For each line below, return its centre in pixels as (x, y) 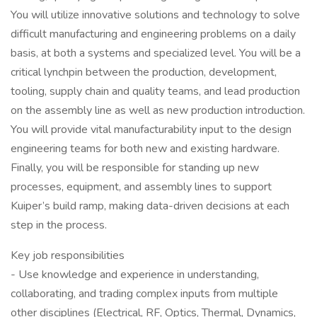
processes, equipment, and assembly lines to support (141, 187)
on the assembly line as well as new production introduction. (158, 110)
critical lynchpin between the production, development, (144, 72)
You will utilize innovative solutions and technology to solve (155, 15)
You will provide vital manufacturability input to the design (151, 129)
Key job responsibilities (68, 255)
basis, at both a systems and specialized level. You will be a (156, 53)
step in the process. (59, 225)
